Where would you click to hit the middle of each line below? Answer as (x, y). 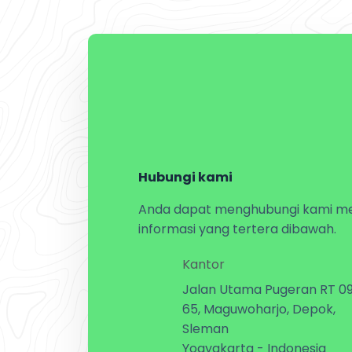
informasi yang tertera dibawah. (237, 229)
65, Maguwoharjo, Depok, (259, 310)
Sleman (205, 329)
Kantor (203, 265)
